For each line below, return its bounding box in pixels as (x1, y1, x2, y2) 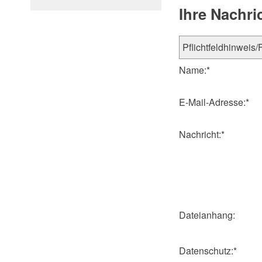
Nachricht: (179, 127, 221, 141)
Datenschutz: (179, 243, 233, 257)
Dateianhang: (179, 208, 235, 222)
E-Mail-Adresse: (179, 95, 246, 109)
